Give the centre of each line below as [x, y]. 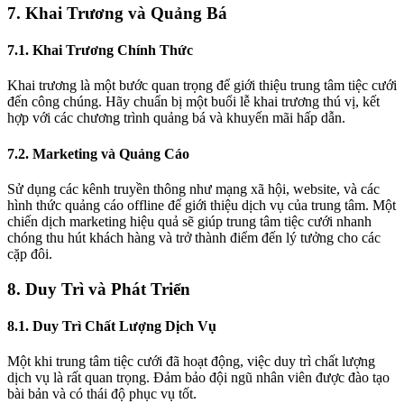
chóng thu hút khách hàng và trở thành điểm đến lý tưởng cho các [194, 237]
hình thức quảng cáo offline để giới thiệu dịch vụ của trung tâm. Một [202, 205]
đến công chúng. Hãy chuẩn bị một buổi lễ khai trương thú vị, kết [193, 102]
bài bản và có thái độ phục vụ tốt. [102, 394]
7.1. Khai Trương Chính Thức [100, 50]
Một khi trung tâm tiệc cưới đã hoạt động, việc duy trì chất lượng [191, 362]
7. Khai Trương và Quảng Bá [117, 13]
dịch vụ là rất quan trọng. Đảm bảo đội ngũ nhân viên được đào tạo [198, 378]
